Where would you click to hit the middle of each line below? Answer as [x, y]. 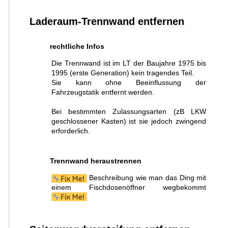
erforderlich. [70, 131]
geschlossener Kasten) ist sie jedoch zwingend [129, 121]
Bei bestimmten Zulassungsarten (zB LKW [129, 112]
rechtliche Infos [77, 47]
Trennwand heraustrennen [95, 161]
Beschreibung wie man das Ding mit [147, 178]
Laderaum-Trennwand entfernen [107, 21]
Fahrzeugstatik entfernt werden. [103, 92]
